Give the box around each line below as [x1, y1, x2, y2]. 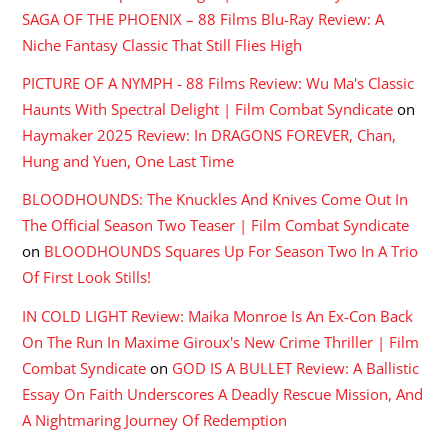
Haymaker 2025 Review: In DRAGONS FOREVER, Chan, [22, 125, 397, 146]
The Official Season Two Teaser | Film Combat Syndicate [22, 215, 410, 236]
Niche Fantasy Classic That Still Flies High [22, 35, 303, 56]
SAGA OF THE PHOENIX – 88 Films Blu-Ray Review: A [22, 9, 385, 30]
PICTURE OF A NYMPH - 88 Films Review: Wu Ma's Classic [22, 73, 415, 94]
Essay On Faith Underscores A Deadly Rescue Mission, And [22, 383, 424, 404]
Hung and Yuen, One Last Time [22, 151, 235, 172]
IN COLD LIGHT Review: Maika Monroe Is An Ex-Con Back [22, 305, 414, 326]
